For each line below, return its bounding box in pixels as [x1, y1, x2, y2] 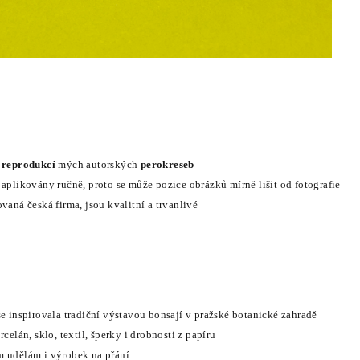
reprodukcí [2, 157, 55, 170]
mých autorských [55, 157, 141, 170]
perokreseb [140, 157, 194, 170]
